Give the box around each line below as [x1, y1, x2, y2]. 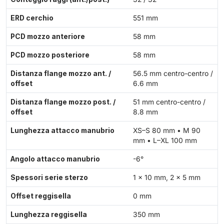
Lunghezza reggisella [10, 210, 87, 219]
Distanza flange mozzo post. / [10, 98, 115, 106]
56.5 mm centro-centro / [133, 69, 213, 78]
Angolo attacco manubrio [10, 155, 100, 163]
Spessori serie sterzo [10, 173, 88, 182]
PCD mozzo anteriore [10, 32, 85, 41]
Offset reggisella [10, 192, 71, 200]
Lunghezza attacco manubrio [10, 126, 114, 135]
